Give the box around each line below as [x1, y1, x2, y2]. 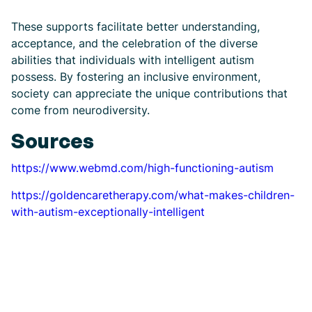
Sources [11, 128, 94, 153]
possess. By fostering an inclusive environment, [11, 70, 260, 84]
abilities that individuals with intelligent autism [11, 53, 254, 67]
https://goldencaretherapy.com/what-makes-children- [11, 188, 295, 202]
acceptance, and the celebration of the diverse [11, 36, 258, 50]
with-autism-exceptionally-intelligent [11, 205, 205, 219]
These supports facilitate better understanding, [11, 19, 260, 33]
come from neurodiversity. [11, 103, 150, 117]
